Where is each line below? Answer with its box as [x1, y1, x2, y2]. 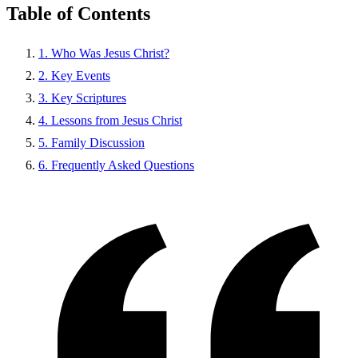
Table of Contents [6, 2, 150, 24]
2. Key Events [38, 68, 110, 82]
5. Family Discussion [38, 135, 145, 149]
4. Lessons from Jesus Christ [38, 113, 182, 127]
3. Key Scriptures [38, 90, 126, 105]
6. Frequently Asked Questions [38, 157, 194, 172]
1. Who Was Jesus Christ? [38, 46, 169, 60]
